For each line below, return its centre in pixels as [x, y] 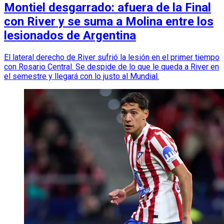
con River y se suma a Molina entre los [109, 21]
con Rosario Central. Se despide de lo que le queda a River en [111, 66]
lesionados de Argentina [70, 35]
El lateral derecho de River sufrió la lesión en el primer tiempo [112, 57]
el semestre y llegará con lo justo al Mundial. [81, 76]
